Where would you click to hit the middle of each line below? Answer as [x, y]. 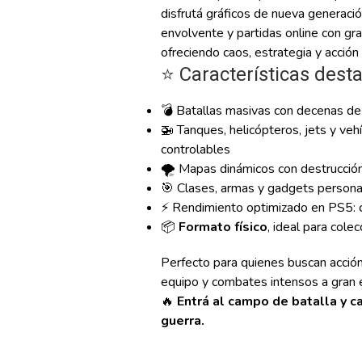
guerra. [183, 320]
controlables [196, 149]
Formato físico [223, 227]
